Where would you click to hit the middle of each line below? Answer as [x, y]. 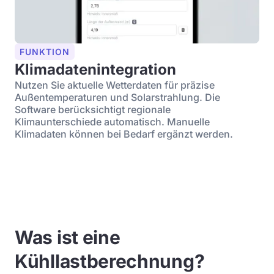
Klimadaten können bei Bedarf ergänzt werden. [124, 134]
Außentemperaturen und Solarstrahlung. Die [117, 97]
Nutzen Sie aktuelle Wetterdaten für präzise [115, 85]
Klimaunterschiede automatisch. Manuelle [112, 121]
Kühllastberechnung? [110, 261]
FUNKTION [45, 51]
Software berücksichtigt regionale [93, 109]
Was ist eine [68, 237]
